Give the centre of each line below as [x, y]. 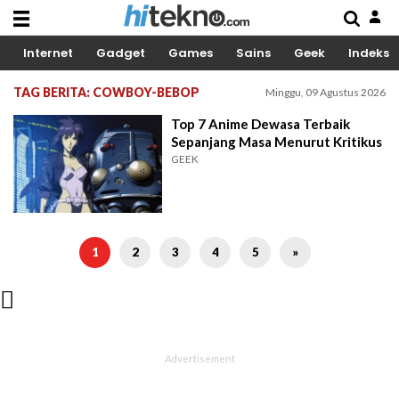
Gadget [121, 53]
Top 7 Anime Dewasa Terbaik [261, 124]
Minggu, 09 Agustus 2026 [326, 92]
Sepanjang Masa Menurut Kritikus [277, 142]
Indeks [369, 53]
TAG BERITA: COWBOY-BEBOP [106, 92]
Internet [48, 53]
